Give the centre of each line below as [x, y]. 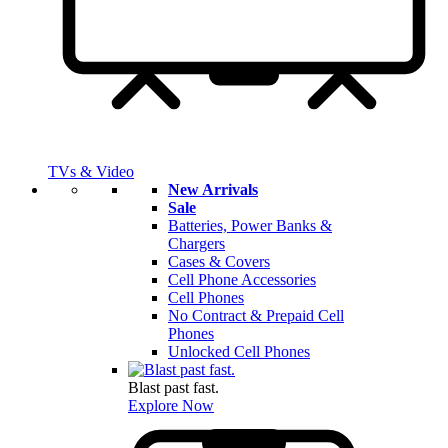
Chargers [196, 244]
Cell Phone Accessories [242, 280]
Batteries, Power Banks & [250, 226]
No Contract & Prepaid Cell [256, 316]
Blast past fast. [173, 388]
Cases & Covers [219, 262]
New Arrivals [213, 190]
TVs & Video [91, 172]
